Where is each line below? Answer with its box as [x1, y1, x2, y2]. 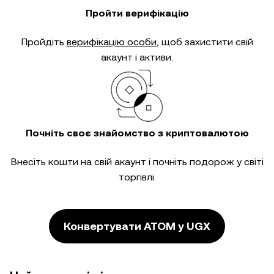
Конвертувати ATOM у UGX [64, 220, 210, 232]
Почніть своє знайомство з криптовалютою [25, 127, 249, 139]
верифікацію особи [66, 36, 157, 48]
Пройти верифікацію [85, 7, 189, 19]
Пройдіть [21, 36, 67, 48]
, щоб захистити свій [156, 36, 253, 48]
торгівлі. [118, 171, 156, 183]
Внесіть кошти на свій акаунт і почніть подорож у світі [10, 156, 264, 168]
